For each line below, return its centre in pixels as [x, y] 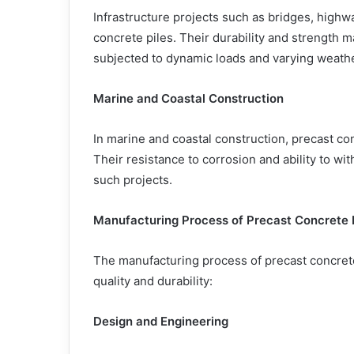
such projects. [133, 179]
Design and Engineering [161, 321]
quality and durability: [153, 281]
